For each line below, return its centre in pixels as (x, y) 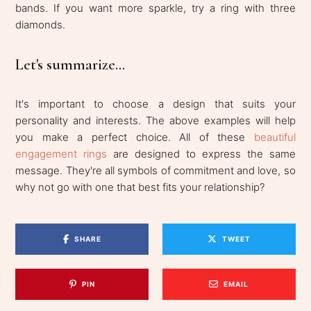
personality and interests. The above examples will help (155, 120)
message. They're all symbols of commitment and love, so (155, 170)
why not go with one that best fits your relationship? (140, 187)
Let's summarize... (70, 64)
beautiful (275, 137)
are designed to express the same (201, 153)
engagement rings (61, 153)
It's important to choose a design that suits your (155, 103)
